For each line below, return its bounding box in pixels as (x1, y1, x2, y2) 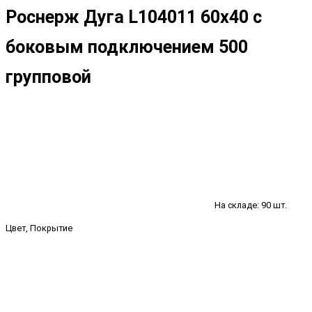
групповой (6, 66, 91, 87)
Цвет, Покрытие (6, 223, 72, 234)
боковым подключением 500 (6, 36, 248, 57)
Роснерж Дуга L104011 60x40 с (6, 6, 262, 27)
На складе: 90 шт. (214, 199, 287, 210)
